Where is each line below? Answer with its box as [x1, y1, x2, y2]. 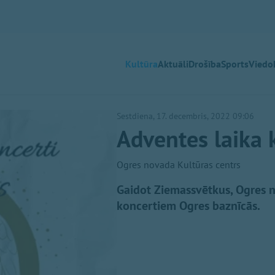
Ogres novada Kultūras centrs [117, 158, 241, 171]
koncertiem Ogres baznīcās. [117, 198, 260, 214]
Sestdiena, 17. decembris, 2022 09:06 [117, 110, 254, 122]
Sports [221, 58, 249, 70]
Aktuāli [158, 58, 188, 70]
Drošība [188, 58, 221, 70]
